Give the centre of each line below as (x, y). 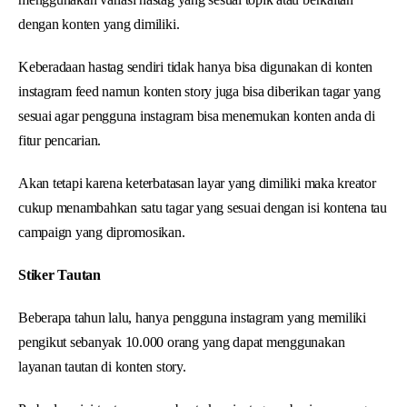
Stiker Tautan (60, 274)
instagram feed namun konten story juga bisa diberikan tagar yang (199, 91)
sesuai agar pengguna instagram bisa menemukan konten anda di (197, 115)
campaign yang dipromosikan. (102, 232)
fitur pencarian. (60, 140)
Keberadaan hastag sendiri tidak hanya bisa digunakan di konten (196, 66)
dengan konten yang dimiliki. (99, 24)
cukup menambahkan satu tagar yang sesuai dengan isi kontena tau (203, 207)
